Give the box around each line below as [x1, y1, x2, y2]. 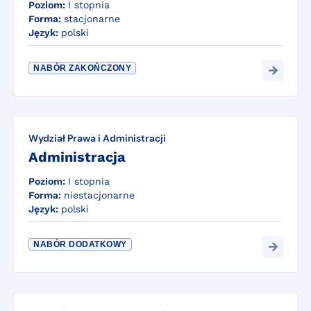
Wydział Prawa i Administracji [28, 132, 166, 145]
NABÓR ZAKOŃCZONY [33, 63, 131, 74]
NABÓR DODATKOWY [33, 239, 127, 250]
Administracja [28, 149, 126, 166]
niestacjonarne [64, 190, 135, 201]
